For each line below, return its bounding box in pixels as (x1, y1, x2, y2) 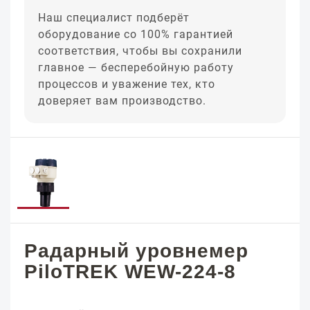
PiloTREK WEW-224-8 (24, 261, 236, 282)
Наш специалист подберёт (38, 11, 190, 24)
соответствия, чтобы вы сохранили (38, 44, 242, 57)
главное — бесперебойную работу (38, 61, 234, 74)
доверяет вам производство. (38, 94, 206, 107)
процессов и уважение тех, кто (38, 77, 215, 91)
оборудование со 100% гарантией (38, 28, 233, 41)
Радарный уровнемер (24, 240, 248, 262)
